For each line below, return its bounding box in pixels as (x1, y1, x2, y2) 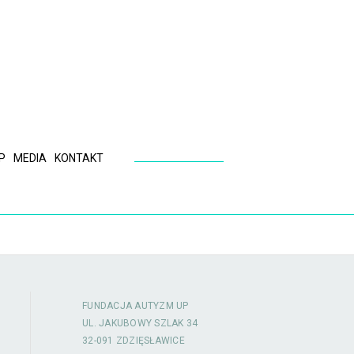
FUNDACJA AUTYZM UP (82, 300, 189, 311)
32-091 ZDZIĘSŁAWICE (82, 335, 185, 346)
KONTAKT (55, 152, 104, 164)
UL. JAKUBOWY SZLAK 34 (82, 318, 198, 329)
